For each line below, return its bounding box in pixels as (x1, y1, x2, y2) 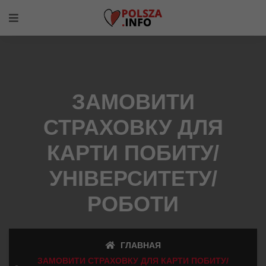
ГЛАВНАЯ (118, 240, 161, 250)
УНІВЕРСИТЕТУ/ (49, 166, 217, 191)
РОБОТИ (87, 192, 179, 216)
